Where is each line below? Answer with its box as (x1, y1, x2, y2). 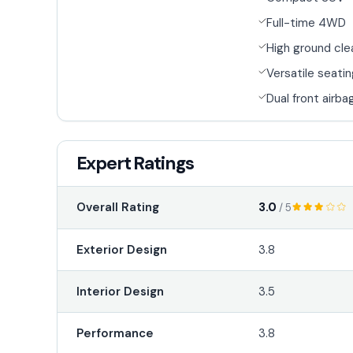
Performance (76, 325, 154, 341)
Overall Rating (76, 199, 159, 216)
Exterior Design (76, 241, 167, 258)
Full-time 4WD (266, 14, 347, 31)
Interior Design (76, 283, 164, 299)
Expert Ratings (76, 150, 194, 175)
